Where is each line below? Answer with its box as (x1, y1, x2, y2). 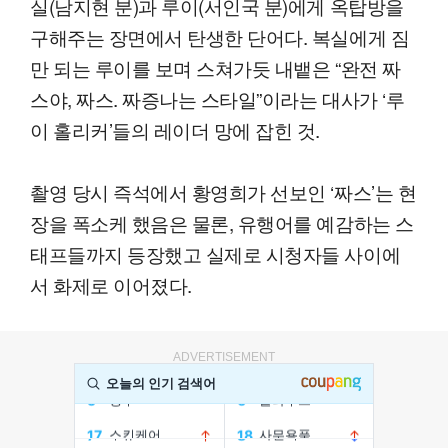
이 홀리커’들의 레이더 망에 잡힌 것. (30, 116, 321, 144)
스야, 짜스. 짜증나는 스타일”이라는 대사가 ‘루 (30, 85, 405, 113)
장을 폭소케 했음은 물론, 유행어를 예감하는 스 (30, 209, 414, 237)
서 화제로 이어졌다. (30, 271, 192, 299)
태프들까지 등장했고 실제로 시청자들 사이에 (30, 240, 401, 268)
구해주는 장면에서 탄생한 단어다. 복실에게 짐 (30, 23, 410, 51)
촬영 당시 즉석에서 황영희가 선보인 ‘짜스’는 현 (30, 178, 417, 206)
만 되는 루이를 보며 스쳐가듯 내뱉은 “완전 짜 (30, 54, 401, 82)
